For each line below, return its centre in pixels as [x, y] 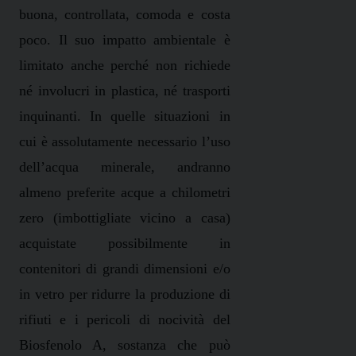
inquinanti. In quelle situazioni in [125, 116]
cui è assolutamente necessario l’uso [125, 142]
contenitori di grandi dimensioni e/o [125, 269]
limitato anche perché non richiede [125, 66]
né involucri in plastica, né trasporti [125, 91]
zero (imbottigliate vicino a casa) [125, 218]
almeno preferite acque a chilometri [125, 193]
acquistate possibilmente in [125, 244]
